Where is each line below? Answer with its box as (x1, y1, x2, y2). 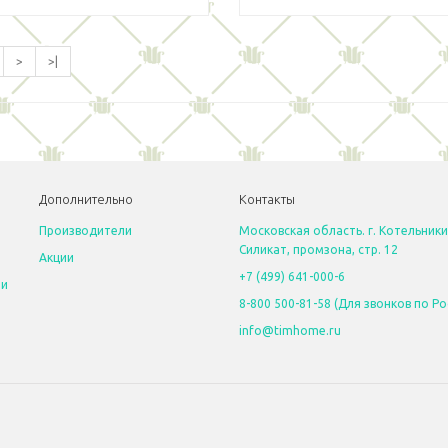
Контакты (239, 192, 295, 206)
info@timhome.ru (239, 324, 341, 337)
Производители (39, 224, 132, 237)
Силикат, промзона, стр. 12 (239, 243, 398, 256)
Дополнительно (39, 192, 133, 206)
